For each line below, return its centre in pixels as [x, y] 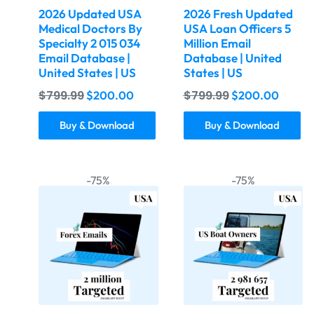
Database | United [232, 57]
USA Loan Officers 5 [237, 28]
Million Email [217, 43]
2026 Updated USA [90, 13]
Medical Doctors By [90, 28]
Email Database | [84, 57]
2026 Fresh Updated [238, 13]
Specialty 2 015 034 [89, 43]
